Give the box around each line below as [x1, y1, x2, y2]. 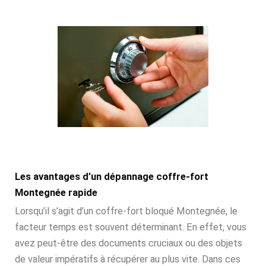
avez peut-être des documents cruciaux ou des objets [15, 237, 242, 249]
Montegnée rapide [15, 187, 97, 199]
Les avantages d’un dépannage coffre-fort [15, 171, 208, 183]
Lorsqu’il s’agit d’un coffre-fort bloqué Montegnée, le [15, 205, 237, 217]
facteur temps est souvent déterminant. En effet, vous [15, 221, 246, 233]
